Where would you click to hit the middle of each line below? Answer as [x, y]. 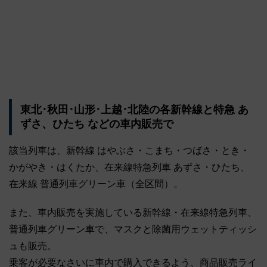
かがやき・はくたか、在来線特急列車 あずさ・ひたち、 [129, 167]
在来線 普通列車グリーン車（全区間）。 [96, 184]
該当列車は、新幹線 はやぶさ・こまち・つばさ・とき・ [129, 150]
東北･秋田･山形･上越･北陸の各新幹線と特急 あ [134, 110]
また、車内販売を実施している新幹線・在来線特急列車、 [133, 212]
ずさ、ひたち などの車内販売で [97, 124]
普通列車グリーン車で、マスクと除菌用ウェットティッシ [133, 229]
